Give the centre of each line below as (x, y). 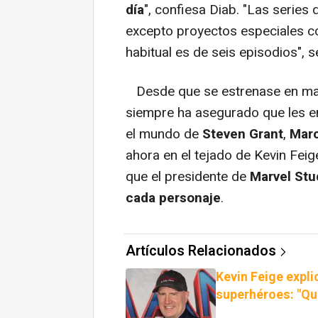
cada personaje (173, 198)
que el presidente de (188, 177)
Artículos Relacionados (201, 251)
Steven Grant (243, 135)
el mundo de (164, 135)
